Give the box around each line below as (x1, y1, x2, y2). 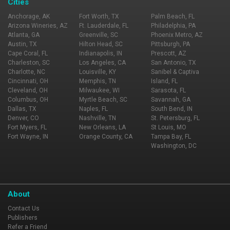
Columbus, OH (8, 96, 48, 103)
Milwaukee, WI (79, 87, 120, 94)
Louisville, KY (79, 68, 117, 75)
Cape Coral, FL (8, 50, 48, 57)
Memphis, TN (79, 78, 117, 85)
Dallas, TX (8, 105, 36, 112)
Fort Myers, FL (8, 124, 47, 131)
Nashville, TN (79, 114, 117, 122)
